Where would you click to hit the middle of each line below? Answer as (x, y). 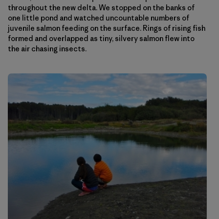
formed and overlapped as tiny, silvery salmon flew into (101, 38)
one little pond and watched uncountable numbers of (99, 18)
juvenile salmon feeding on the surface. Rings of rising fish (107, 28)
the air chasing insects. (47, 48)
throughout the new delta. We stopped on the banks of (101, 7)
